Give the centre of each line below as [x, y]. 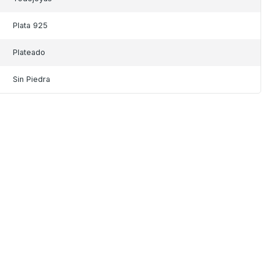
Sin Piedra [32, 80]
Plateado [29, 53]
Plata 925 [31, 26]
